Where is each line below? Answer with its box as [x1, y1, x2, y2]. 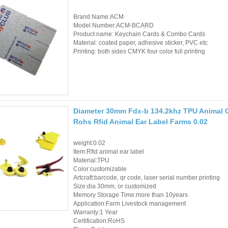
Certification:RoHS [73, 217, 125, 224]
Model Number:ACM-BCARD [73, 21, 154, 29]
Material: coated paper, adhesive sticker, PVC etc [73, 39, 208, 46]
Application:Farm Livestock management [73, 199, 186, 207]
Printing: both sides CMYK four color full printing [73, 47, 205, 55]
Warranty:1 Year [73, 208, 118, 216]
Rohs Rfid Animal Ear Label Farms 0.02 [73, 117, 208, 126]
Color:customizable [73, 165, 127, 173]
